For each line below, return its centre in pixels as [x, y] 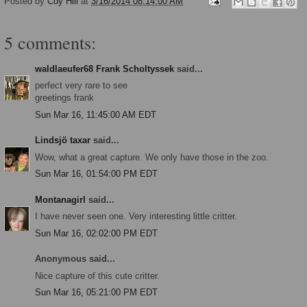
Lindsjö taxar [63, 140]
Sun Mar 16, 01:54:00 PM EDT [96, 174]
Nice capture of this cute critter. [97, 275]
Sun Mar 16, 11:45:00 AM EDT [96, 114]
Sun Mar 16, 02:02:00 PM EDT [96, 233]
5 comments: [50, 42]
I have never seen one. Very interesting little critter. [136, 216]
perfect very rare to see [81, 85]
